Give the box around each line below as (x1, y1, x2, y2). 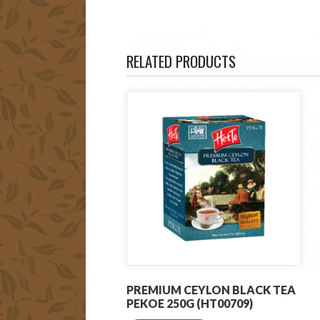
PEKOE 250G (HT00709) (126, 296, 253, 310)
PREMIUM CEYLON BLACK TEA (126, 282, 296, 296)
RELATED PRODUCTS (126, 50, 236, 72)
